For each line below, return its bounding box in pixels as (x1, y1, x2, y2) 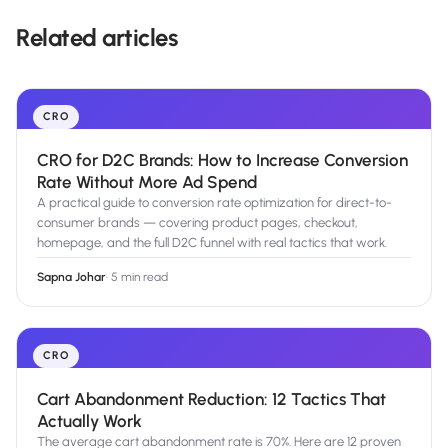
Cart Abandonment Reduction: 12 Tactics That (37, 389, 386, 410)
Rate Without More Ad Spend (37, 172, 257, 193)
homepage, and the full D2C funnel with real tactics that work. (37, 235, 387, 251)
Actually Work (37, 411, 142, 432)
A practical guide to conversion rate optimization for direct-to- (37, 195, 392, 211)
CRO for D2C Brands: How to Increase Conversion (37, 150, 408, 171)
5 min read (111, 270, 168, 285)
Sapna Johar (37, 270, 106, 285)
